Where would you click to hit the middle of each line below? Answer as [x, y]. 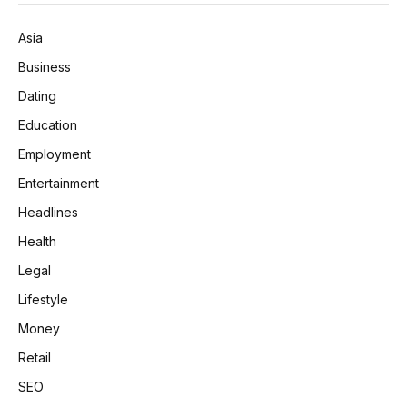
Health [37, 242]
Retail [35, 358]
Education [48, 125]
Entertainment [59, 184]
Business [45, 67]
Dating [37, 96]
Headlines [48, 213]
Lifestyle [43, 300]
